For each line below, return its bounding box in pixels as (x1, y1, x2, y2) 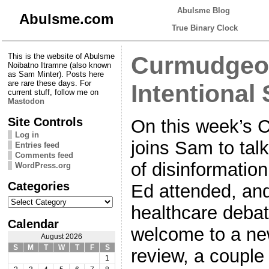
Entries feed (15, 140, 59, 150)
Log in (15, 130, 39, 139)
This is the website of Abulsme (8, 51, 115, 61)
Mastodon (8, 96, 44, 106)
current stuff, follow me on (8, 87, 98, 97)
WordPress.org (15, 160, 71, 170)
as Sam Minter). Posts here (8, 69, 104, 79)
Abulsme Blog (177, 6, 230, 15)
